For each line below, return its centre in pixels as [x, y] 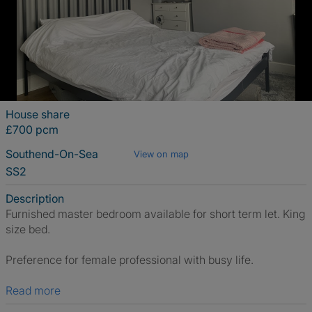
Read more [37, 290]
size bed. [28, 229]
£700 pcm [32, 130]
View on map [161, 154]
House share [38, 114]
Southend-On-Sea [53, 154]
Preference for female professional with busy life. [130, 260]
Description [35, 198]
